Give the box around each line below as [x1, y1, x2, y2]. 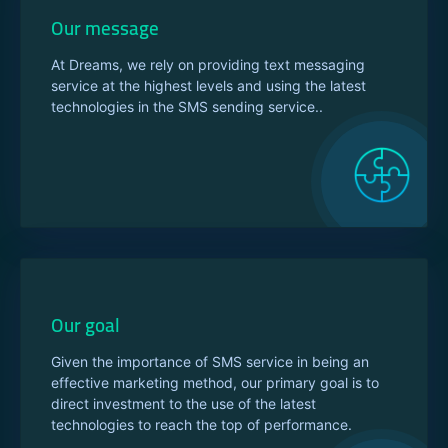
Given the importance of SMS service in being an [51, 353, 369, 371]
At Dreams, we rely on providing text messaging [51, 56, 365, 74]
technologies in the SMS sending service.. [51, 98, 323, 116]
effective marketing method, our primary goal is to [51, 374, 379, 392]
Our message [51, 10, 159, 47]
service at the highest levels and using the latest [51, 77, 366, 95]
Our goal [51, 307, 120, 344]
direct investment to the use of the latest [51, 395, 316, 413]
